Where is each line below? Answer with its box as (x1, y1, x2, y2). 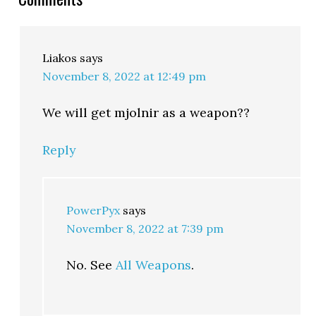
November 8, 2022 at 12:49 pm (42, 68, 207, 83)
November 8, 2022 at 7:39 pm (66, 221, 224, 236)
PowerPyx (66, 202, 121, 217)
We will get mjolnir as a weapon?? (42, 104, 250, 121)
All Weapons (116, 256, 192, 273)
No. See (66, 256, 116, 273)
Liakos (42, 50, 78, 65)
